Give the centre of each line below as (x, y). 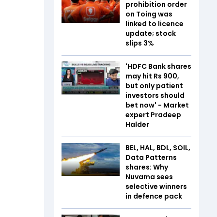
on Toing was (149, 14)
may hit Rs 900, (152, 76)
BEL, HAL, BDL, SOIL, (158, 148)
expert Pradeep (153, 115)
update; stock (151, 34)
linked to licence (155, 24)
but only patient (154, 86)
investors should (155, 96)
